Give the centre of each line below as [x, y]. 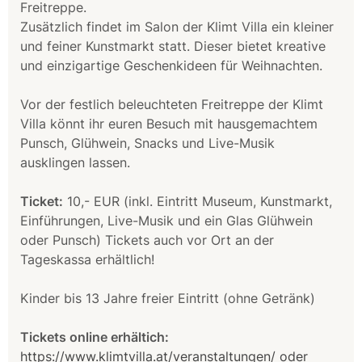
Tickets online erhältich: [95, 337]
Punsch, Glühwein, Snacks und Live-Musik [147, 143]
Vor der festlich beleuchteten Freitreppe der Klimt [172, 104]
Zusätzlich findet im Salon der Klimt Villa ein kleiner [177, 27]
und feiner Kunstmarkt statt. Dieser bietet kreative [173, 46]
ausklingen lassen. [75, 162]
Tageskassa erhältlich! [87, 259]
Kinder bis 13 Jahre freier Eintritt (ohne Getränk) [168, 298]
